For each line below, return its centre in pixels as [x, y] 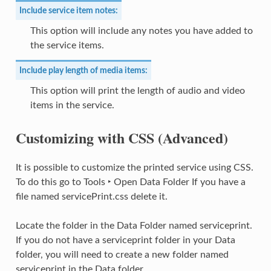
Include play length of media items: [83, 71]
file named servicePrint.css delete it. [91, 197]
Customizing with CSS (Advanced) [122, 138]
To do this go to [49, 182]
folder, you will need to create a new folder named [122, 255]
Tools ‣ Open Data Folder [136, 182]
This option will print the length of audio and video [137, 91]
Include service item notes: [68, 11]
